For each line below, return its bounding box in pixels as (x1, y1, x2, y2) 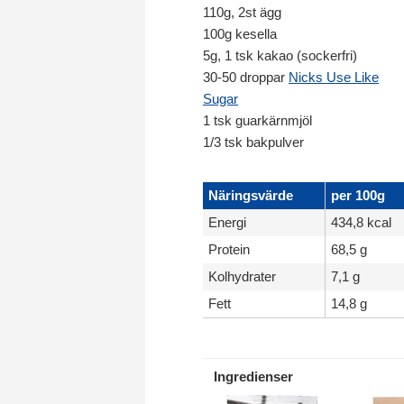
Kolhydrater (208, 269, 276, 284)
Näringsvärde (208, 188, 293, 203)
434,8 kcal (331, 215, 391, 230)
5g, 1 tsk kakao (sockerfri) (203, 48, 357, 63)
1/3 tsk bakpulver (203, 134, 304, 150)
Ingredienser (214, 369, 293, 384)
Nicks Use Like (289, 69, 379, 85)
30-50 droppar (203, 69, 289, 85)
